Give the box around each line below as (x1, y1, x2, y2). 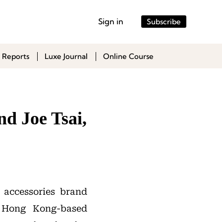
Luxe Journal (45, 52, 88, 61)
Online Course (103, 52, 154, 61)
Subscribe (147, 17, 181, 26)
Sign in (98, 16, 123, 26)
